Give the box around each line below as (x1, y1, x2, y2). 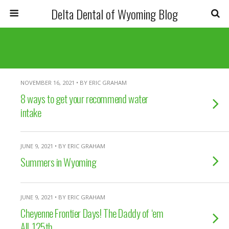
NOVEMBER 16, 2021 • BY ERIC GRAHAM (20, 79, 127, 86)
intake (20, 104, 41, 120)
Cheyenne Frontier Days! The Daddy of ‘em (20, 205, 164, 221)
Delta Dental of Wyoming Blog (51, 5, 178, 23)
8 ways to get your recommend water (20, 90, 148, 106)
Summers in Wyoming (20, 154, 97, 170)
